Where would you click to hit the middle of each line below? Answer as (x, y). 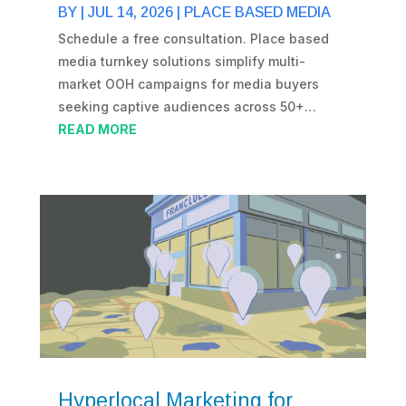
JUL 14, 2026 (130, 13)
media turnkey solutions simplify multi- (181, 62)
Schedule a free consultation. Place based (193, 39)
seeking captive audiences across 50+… (187, 107)
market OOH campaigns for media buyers (188, 84)
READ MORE (97, 130)
